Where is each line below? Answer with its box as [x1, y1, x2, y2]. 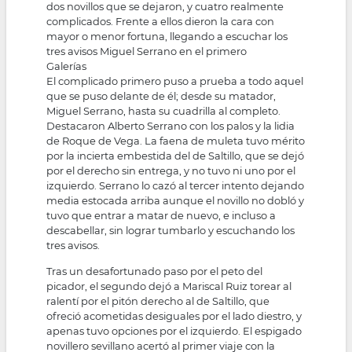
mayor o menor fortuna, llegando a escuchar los [46, 29, 288, 42]
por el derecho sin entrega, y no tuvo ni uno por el [46, 163, 296, 177]
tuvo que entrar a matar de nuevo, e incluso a [46, 208, 277, 222]
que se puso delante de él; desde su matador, [46, 89, 277, 102]
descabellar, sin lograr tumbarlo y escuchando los [46, 223, 295, 236]
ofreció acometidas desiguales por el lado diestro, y [46, 310, 302, 323]
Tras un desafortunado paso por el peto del [46, 265, 263, 278]
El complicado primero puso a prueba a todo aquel [46, 74, 304, 87]
